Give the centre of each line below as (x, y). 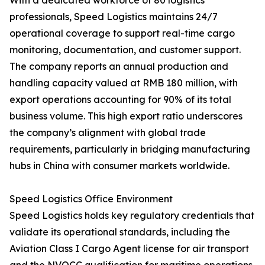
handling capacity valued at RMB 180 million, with (124, 83)
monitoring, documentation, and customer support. (125, 50)
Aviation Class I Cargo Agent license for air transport (129, 249)
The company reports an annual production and (119, 67)
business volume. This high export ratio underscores (126, 116)
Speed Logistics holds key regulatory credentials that (132, 216)
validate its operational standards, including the (120, 232)
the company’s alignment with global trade (108, 133)
